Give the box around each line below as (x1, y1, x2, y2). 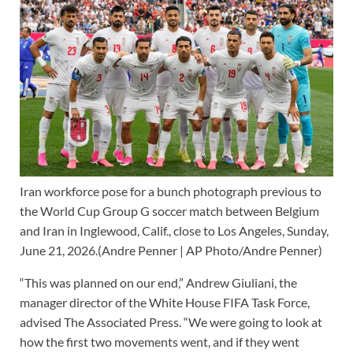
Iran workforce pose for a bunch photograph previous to (20, 183, 321, 199)
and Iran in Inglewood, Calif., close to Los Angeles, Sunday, (20, 222, 329, 238)
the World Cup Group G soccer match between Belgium (20, 203, 319, 218)
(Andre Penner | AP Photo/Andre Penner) (98, 242, 322, 258)
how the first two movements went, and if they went (20, 333, 299, 349)
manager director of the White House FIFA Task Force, (20, 294, 310, 310)
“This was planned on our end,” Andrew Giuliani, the (20, 274, 297, 290)
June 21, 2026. (20, 242, 98, 258)
